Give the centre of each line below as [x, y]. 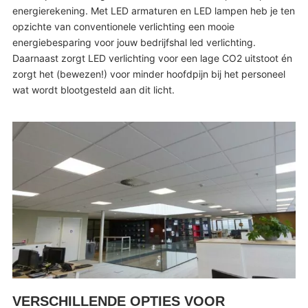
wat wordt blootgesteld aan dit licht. [93, 89]
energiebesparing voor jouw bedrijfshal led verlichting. [134, 42]
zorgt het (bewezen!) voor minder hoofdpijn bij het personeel [148, 74]
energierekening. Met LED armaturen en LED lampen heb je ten [153, 10]
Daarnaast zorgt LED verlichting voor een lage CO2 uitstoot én [152, 58]
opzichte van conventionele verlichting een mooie [123, 26]
